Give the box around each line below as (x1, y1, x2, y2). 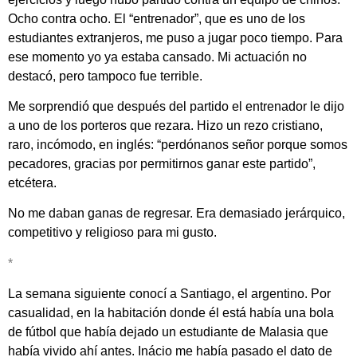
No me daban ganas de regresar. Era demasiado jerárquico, (8, 206, 345, 221)
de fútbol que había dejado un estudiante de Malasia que (8, 325, 328, 339)
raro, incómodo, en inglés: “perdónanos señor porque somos (8, 137, 347, 151)
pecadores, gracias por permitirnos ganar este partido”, (8, 156, 316, 171)
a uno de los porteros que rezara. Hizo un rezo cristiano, (8, 118, 323, 132)
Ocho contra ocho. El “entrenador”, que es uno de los (8, 11, 305, 25)
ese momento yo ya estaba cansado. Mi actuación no (8, 49, 307, 64)
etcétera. (8, 175, 57, 190)
